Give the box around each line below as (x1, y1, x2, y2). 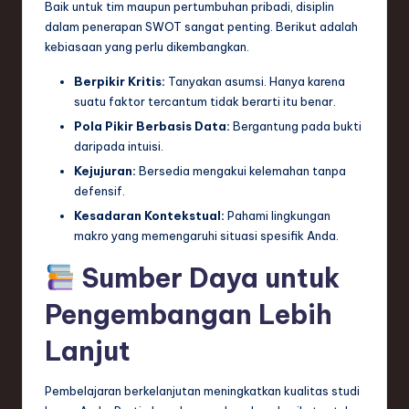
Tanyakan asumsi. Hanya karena (165, 73, 345, 89)
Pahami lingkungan (225, 208, 330, 224)
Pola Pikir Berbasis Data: (74, 119, 230, 134)
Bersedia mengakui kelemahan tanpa (136, 163, 346, 179)
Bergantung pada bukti (230, 119, 362, 134)
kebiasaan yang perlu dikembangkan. (45, 38, 249, 54)
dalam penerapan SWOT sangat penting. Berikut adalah (45, 18, 358, 34)
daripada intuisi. (74, 139, 163, 154)
